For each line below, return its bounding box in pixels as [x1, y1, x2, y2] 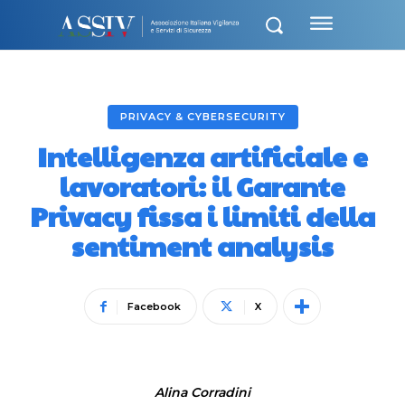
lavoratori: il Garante [60, 167, 345, 204]
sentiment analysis [71, 227, 334, 264]
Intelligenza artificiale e [37, 137, 368, 174]
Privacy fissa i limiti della [30, 197, 375, 234]
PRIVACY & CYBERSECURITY [119, 110, 286, 123]
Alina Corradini [155, 384, 250, 400]
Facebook [127, 300, 181, 313]
